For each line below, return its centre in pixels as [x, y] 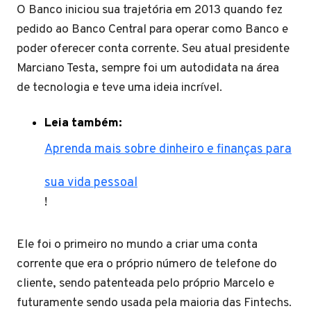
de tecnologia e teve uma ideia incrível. [119, 88]
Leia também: [83, 123]
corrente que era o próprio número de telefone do [147, 264]
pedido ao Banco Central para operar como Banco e [152, 30]
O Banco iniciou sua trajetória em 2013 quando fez [150, 10]
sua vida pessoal [91, 183]
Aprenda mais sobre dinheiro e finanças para [168, 150]
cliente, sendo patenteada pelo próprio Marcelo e [145, 284]
